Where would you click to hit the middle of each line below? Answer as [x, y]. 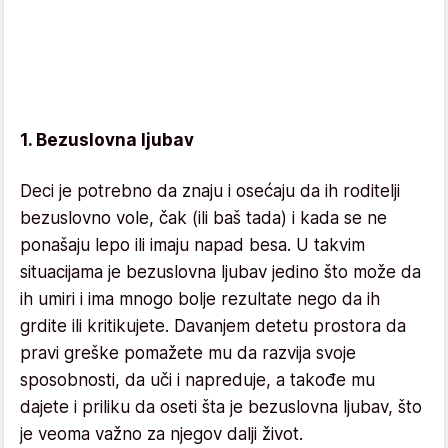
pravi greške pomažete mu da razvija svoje [188, 352]
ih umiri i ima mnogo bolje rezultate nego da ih [200, 298]
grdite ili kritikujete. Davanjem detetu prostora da [213, 325]
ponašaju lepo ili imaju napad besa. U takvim [192, 244]
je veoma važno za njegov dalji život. [161, 433]
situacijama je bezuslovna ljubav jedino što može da [220, 271]
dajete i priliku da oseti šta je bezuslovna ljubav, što [221, 406]
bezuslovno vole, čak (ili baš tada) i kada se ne [203, 217]
